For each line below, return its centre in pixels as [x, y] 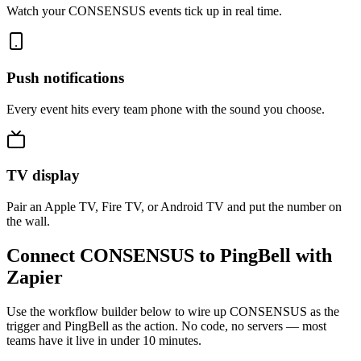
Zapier [35, 278]
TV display [43, 176]
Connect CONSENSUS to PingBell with [169, 256]
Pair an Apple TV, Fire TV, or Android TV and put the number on [174, 207]
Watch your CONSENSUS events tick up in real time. [144, 11]
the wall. [28, 222]
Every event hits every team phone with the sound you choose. [166, 109]
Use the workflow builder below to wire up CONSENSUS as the [173, 311]
